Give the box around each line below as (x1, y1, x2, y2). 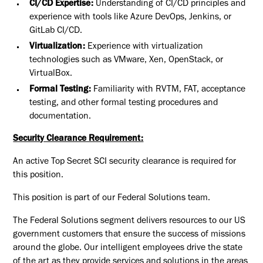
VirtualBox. (29, 69, 72, 79)
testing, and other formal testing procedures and (29, 99, 218, 108)
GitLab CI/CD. (29, 26, 82, 36)
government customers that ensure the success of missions (13, 230, 246, 240)
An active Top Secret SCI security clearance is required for (13, 158, 237, 167)
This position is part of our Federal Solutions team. (13, 194, 211, 203)
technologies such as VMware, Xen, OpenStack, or (29, 56, 223, 65)
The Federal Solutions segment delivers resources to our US (13, 217, 246, 226)
